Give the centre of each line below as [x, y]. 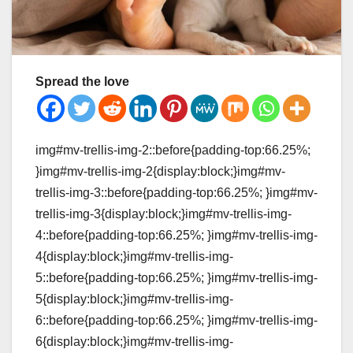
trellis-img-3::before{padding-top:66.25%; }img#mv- [176, 193]
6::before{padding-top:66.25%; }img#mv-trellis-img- [176, 321]
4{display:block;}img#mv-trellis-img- [134, 257]
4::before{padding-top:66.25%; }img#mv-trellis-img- [176, 236]
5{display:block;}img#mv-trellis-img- [134, 299]
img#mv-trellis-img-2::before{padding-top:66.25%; [173, 150]
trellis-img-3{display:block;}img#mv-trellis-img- [163, 214]
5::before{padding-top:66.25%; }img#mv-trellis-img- [176, 278]
